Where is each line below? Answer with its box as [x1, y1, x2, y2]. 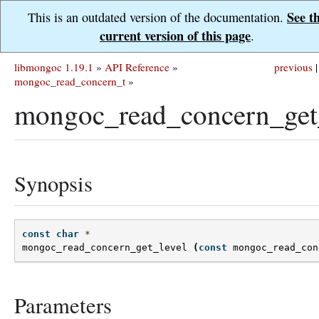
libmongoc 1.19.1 [14, 60, 93, 74]
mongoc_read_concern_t [14, 74, 125, 88]
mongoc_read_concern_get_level [22, 242, 187, 253]
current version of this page [100, 26, 251, 45]
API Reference [105, 60, 169, 74]
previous [274, 60, 313, 74]
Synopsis [14, 169, 93, 198]
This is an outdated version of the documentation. [28, 9, 287, 26]
